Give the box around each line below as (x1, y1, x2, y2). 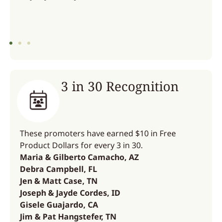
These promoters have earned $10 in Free (20, 128, 176, 139)
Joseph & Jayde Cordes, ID (20, 187, 120, 198)
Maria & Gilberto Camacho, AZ (20, 152, 139, 163)
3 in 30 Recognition (61, 77, 179, 95)
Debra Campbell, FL (20, 164, 97, 174)
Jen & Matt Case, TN (20, 175, 98, 186)
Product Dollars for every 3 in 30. (20, 140, 143, 151)
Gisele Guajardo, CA (20, 199, 98, 210)
